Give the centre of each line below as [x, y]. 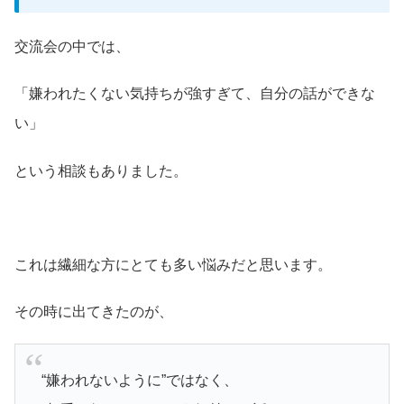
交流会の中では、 [72, 47]
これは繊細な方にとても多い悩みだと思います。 [173, 264]
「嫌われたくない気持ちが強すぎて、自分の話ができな [195, 94]
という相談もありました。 [101, 170]
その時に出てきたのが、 [94, 312]
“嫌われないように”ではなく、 [139, 380]
